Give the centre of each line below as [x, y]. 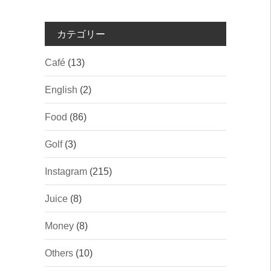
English [61, 90]
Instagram [66, 172]
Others [59, 253]
